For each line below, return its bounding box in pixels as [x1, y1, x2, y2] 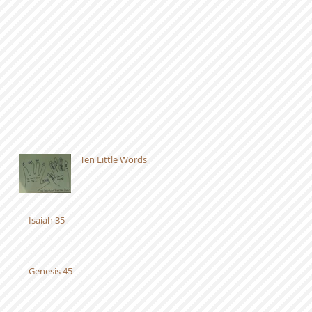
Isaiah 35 [29, 214, 65, 226]
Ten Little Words [80, 153, 147, 166]
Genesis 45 [29, 265, 72, 277]
